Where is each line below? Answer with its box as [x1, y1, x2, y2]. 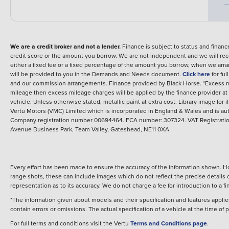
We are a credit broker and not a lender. [10, 42, 121, 51]
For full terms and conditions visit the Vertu [10, 219, 130, 228]
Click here [182, 70, 210, 79]
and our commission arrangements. [10, 79, 107, 88]
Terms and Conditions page [130, 219, 207, 228]
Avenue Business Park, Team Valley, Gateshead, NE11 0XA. [10, 125, 171, 134]
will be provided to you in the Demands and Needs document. [10, 70, 181, 79]
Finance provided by [107, 79, 167, 88]
